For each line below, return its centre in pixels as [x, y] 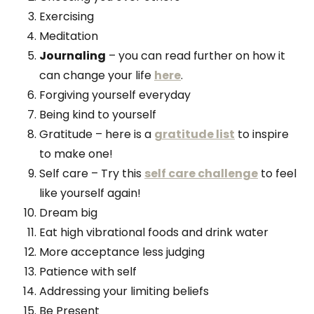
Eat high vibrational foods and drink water [154, 232]
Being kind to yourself [98, 114]
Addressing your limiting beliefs [124, 291]
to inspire [262, 134]
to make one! [76, 153]
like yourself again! [90, 193]
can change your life [97, 75]
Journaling [73, 55]
